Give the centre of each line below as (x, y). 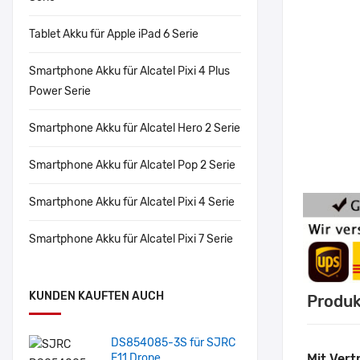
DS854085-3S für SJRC (174, 343)
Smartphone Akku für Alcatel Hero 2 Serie (135, 128)
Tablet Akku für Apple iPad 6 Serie (114, 34)
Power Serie (60, 91)
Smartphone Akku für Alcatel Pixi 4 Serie (132, 202)
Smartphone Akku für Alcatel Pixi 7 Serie (131, 239)
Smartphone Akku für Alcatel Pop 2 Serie (132, 165)
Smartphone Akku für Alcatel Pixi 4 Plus (129, 71)
